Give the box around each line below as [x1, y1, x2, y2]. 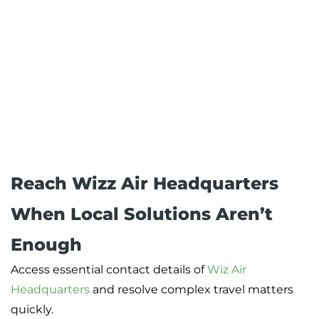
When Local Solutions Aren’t [11, 204, 273, 225]
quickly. [11, 303, 56, 317]
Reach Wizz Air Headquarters [11, 173, 278, 194]
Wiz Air [207, 263, 246, 277]
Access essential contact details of [11, 263, 207, 277]
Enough [11, 234, 82, 256]
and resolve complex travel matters [90, 283, 293, 297]
